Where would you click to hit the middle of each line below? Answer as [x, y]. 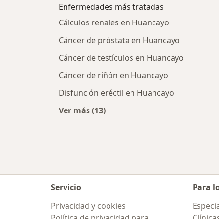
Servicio [66, 187]
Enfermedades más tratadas [111, 7]
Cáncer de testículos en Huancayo [121, 58]
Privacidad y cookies [88, 206]
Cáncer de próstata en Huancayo [119, 40]
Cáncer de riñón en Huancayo [113, 76]
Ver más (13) [82, 111]
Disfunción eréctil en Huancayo [116, 93]
